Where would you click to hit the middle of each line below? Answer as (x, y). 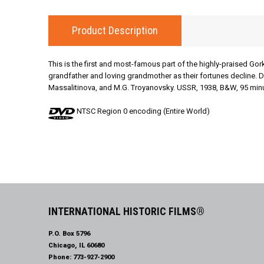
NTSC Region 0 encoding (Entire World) (142, 111)
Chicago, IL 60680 (76, 245)
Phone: (61, 257)
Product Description (115, 30)
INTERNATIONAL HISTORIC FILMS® (126, 211)
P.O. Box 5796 (69, 234)
